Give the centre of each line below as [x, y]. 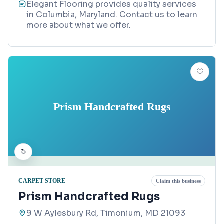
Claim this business [178, 181]
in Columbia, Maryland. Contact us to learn [112, 15]
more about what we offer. [79, 25]
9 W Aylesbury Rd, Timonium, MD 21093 [106, 213]
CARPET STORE [42, 181]
